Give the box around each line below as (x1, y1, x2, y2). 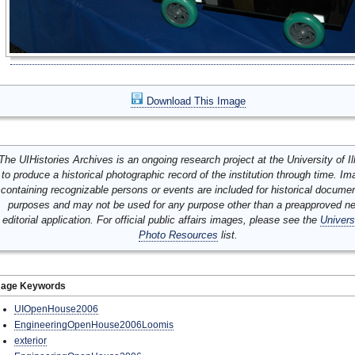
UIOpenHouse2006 (14, 303, 98, 314)
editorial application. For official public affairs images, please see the (2, 214, 320, 226)
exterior (14, 335, 47, 345)
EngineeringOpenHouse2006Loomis (14, 319, 174, 330)
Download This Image (143, 95, 246, 107)
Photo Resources (138, 229, 218, 241)
